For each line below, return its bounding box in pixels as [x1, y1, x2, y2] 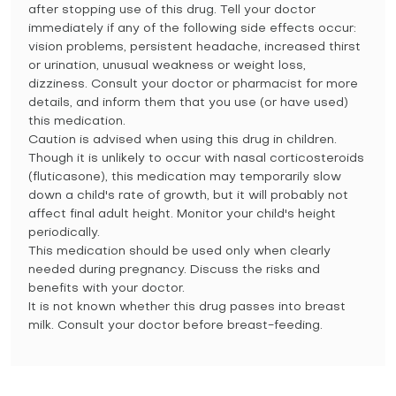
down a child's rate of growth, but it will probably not [28, 190, 348, 202]
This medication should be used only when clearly [28, 246, 331, 257]
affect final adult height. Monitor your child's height [28, 209, 336, 220]
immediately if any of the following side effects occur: [28, 23, 356, 34]
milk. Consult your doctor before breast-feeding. [28, 320, 323, 331]
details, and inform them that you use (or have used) [28, 97, 348, 109]
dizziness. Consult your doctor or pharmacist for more [28, 79, 358, 90]
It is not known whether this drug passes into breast [28, 301, 346, 313]
